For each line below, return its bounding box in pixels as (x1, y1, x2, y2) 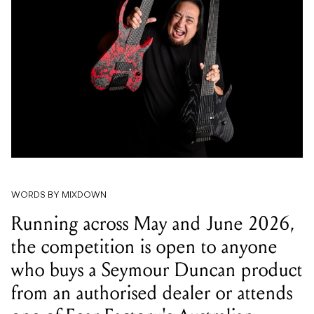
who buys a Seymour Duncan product (11, 258, 303, 282)
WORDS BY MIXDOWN (11, 191, 107, 200)
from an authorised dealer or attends (11, 281, 293, 306)
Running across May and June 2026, (11, 212, 295, 236)
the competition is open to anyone (11, 235, 278, 259)
